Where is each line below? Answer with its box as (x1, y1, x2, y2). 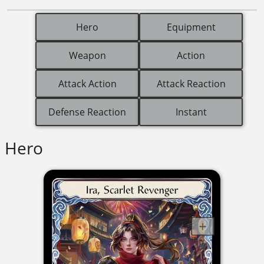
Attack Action (58, 77, 117, 91)
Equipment (166, 21, 216, 34)
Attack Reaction (156, 77, 226, 91)
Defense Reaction (48, 105, 126, 119)
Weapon (68, 49, 106, 62)
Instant (175, 105, 207, 119)
